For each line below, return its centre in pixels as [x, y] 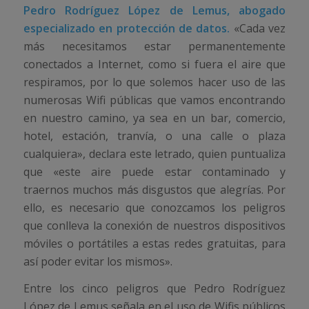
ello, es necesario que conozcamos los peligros [154, 207]
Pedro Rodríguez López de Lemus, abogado [154, 10]
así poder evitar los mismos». [98, 261]
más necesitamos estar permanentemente [154, 46]
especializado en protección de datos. [128, 28]
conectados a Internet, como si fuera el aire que [154, 64]
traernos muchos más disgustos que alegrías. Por [154, 189]
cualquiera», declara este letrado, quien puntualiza [154, 153]
